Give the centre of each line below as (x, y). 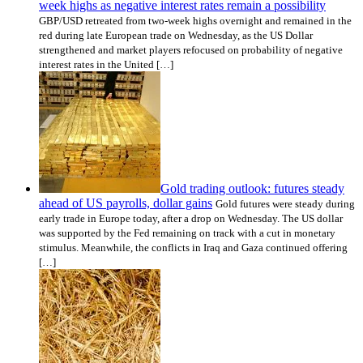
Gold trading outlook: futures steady (252, 189)
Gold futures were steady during (285, 204)
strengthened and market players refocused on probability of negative (191, 50)
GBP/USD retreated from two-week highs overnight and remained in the (195, 21)
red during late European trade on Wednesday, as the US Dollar (176, 36)
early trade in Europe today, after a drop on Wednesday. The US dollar (191, 219)
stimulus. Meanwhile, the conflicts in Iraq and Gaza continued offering (193, 248)
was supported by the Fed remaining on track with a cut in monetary (187, 233)
